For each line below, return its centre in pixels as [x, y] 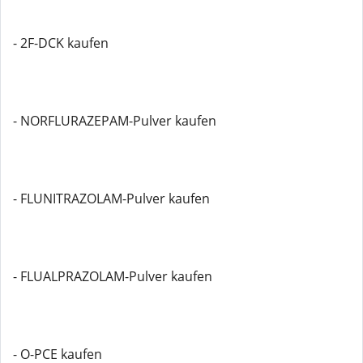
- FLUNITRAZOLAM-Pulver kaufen [111, 199]
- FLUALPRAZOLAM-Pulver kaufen [113, 276]
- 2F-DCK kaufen [61, 43]
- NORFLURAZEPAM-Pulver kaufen [115, 121]
